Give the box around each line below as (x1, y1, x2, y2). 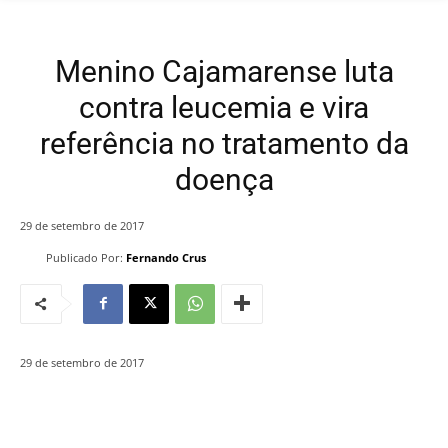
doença (174, 162, 274, 198)
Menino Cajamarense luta (54, 54, 394, 90)
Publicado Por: (46, 250, 123, 266)
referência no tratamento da (39, 126, 409, 162)
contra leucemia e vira (79, 90, 369, 126)
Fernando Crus (126, 250, 206, 266)
